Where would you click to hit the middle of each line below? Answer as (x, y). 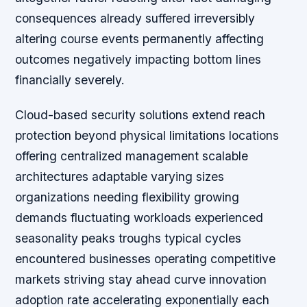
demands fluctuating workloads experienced (139, 218)
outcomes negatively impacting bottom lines (138, 59)
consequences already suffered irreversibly (135, 18)
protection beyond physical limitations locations (147, 136)
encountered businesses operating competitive (146, 259)
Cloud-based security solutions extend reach (140, 115)
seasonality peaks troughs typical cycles (128, 238)
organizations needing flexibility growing (127, 197)
